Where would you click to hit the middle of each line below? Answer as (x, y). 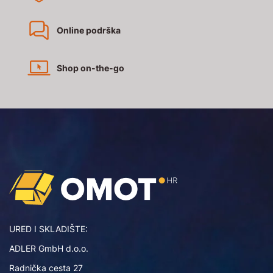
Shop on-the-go (90, 68)
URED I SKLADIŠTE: (48, 229)
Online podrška (89, 30)
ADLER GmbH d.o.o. (49, 248)
